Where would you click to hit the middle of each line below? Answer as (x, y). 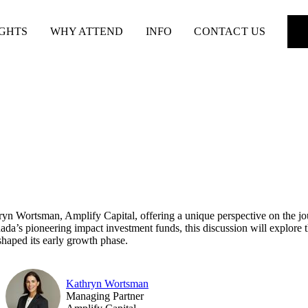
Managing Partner (105, 296)
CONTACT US (230, 31)
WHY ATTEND (87, 31)
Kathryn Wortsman (107, 283)
